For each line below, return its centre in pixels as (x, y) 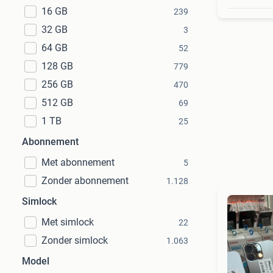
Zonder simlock (75, 240)
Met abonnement (78, 162)
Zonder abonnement (85, 181)
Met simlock (68, 222)
